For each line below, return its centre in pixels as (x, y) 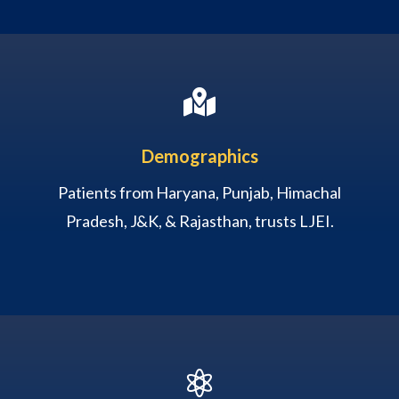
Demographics (199, 155)
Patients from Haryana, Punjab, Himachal (199, 192)
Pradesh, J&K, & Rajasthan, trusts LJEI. (199, 220)
